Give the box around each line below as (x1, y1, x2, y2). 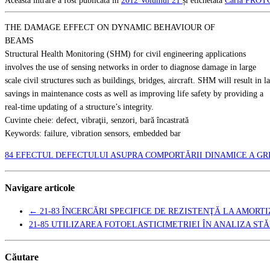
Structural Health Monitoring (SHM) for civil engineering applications (5, 49, 246, 59)
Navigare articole (5, 182, 75, 194)
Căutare (5, 251, 39, 263)
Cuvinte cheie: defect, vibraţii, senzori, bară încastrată (5, 116, 189, 125)
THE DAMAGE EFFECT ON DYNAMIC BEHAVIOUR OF (5, 23, 215, 33)
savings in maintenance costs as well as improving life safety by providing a (5, 89, 263, 99)
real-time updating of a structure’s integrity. (5, 102, 154, 112)
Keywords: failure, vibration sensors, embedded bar (5, 129, 181, 139)
